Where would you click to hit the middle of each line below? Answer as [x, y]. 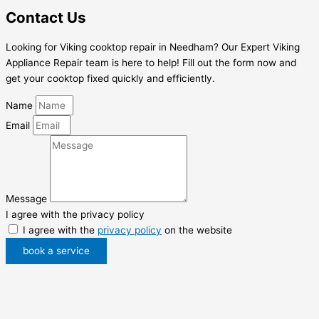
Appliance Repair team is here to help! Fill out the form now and [151, 62]
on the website [197, 230]
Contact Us [46, 17]
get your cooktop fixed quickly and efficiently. [110, 78]
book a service [56, 251]
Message [28, 199]
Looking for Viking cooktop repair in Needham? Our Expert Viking [153, 47]
